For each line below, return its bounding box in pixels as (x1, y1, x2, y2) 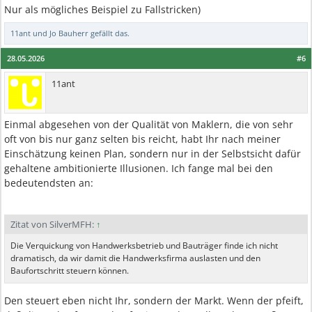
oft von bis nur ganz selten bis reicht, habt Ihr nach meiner (4, 132, 281, 146)
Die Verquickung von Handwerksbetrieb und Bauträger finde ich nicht (10, 240, 278, 251)
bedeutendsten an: (4, 176, 93, 189)
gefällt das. (88, 28, 130, 38)
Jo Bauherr (49, 28, 88, 38)
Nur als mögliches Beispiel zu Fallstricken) (4, 3, 201, 16)
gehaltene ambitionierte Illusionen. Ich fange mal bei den (4, 162, 273, 175)
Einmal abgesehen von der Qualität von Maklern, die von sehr (4, 118, 293, 131)
